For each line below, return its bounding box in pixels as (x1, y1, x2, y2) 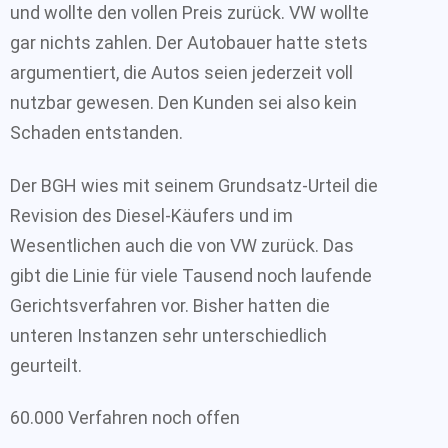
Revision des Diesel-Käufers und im (10, 204, 293, 226)
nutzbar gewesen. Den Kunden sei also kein (10, 92, 357, 113)
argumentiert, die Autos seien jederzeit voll (10, 62, 353, 83)
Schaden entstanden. (10, 122, 183, 143)
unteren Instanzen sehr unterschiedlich (10, 324, 327, 346)
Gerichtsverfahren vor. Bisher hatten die (10, 294, 330, 316)
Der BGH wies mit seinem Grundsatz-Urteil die (10, 174, 378, 196)
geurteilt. (10, 354, 82, 376)
